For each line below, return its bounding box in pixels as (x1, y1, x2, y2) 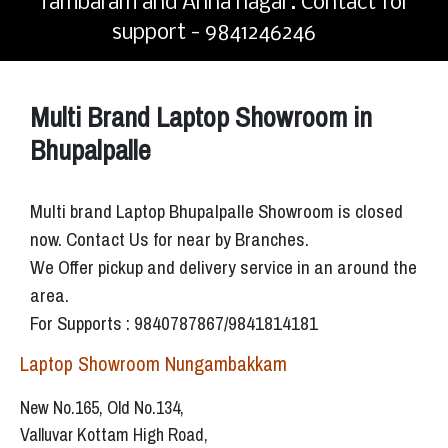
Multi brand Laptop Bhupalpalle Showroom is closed (30, 198, 403, 225)
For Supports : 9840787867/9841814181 (30, 310, 318, 337)
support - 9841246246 (112, 22, 316, 46)
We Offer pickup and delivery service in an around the (30, 254, 417, 281)
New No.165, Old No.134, (20, 395, 184, 421)
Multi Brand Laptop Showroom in (30, 98, 372, 137)
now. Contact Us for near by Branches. (30, 226, 309, 253)
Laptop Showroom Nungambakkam (20, 350, 287, 378)
